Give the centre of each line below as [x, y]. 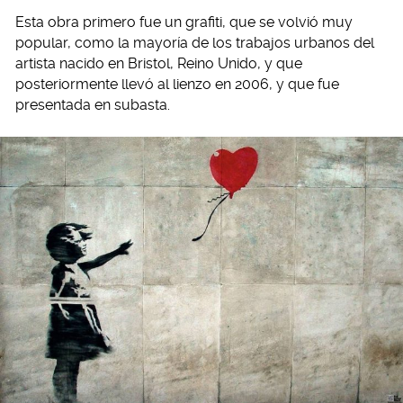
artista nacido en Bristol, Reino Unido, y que [159, 63]
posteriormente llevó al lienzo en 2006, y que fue [177, 84]
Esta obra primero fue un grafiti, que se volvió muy [184, 22]
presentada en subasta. [93, 105]
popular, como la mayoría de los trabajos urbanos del [195, 43]
